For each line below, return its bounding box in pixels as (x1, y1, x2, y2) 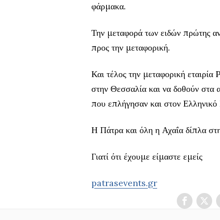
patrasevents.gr (91, 177, 157, 189)
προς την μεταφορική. (91, 42, 170, 54)
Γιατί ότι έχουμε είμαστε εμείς (91, 151, 202, 163)
